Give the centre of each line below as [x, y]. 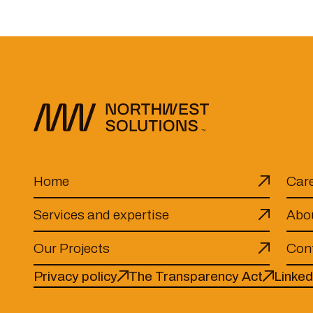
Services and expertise [101, 214]
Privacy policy [75, 276]
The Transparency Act [196, 276]
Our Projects [72, 248]
